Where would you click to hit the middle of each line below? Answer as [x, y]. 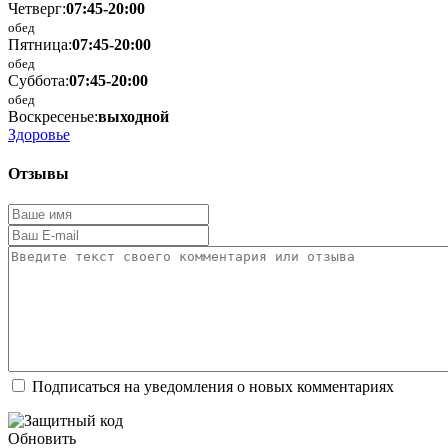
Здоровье [39, 134]
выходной [133, 116]
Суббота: [38, 80]
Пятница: [40, 44]
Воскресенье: [53, 116]
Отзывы [38, 173]
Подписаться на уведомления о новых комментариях [213, 387]
